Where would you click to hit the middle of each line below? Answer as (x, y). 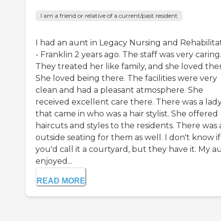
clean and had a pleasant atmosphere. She (119, 90)
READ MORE (61, 181)
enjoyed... (54, 161)
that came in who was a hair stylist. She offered (127, 114)
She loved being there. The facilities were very (126, 78)
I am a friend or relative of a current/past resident (109, 16)
